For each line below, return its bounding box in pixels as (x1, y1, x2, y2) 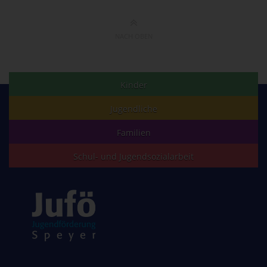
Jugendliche (110, 103, 157, 114)
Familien (116, 126, 151, 138)
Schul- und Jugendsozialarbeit (73, 150, 194, 162)
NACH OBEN (114, 32, 153, 41)
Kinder (120, 79, 147, 91)
